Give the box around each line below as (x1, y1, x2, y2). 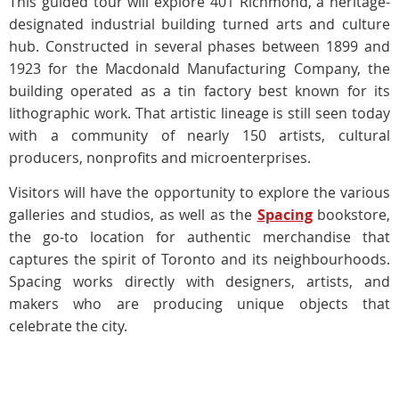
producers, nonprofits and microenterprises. (9, 147, 311, 167)
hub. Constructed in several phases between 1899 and (9, 36, 390, 56)
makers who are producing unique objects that (9, 293, 390, 313)
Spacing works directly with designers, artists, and (9, 271, 390, 291)
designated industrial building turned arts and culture (9, 13, 390, 34)
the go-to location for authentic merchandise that (9, 226, 390, 247)
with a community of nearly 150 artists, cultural (9, 125, 390, 145)
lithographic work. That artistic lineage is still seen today (9, 102, 390, 123)
